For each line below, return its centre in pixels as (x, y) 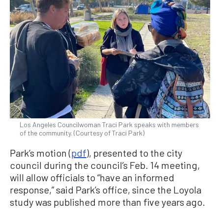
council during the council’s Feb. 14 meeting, (105, 165)
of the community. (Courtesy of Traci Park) (82, 133)
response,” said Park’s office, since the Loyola (106, 189)
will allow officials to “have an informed (92, 177)
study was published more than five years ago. (108, 202)
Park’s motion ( (41, 152)
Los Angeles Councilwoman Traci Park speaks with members (109, 124)
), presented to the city (134, 152)
